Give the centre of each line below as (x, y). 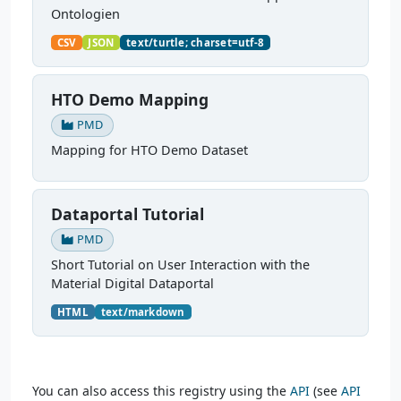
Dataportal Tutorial (128, 213)
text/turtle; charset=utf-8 (196, 42)
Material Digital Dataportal (132, 283)
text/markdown (143, 311)
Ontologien (85, 13)
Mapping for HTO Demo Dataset (149, 149)
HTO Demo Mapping (130, 99)
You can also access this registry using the (161, 390)
